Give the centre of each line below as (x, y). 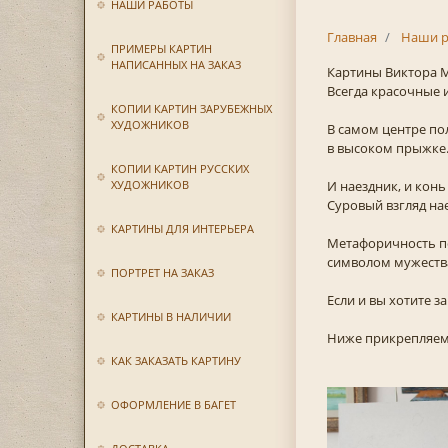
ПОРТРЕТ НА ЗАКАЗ (162, 272)
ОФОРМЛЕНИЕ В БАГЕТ (173, 404)
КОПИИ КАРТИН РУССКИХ (179, 168)
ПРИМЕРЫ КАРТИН (161, 48)
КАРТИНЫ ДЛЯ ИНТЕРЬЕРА (182, 228)
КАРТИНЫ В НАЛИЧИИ (170, 316)
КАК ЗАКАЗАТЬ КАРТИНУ (175, 360)
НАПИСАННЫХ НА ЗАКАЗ (175, 64)
